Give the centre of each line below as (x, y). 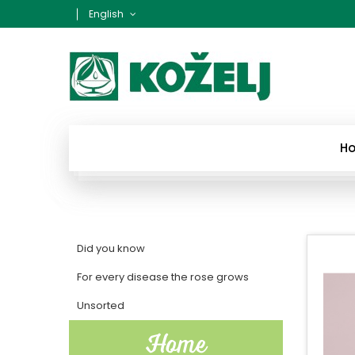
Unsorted (101, 305)
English (106, 13)
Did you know (111, 248)
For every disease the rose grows (163, 277)
